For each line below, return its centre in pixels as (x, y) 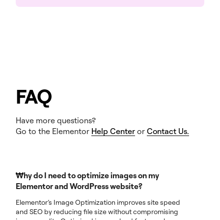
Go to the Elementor (54, 131)
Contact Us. (168, 131)
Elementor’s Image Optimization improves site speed (98, 202)
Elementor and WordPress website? (79, 186)
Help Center (113, 131)
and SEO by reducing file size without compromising (97, 212)
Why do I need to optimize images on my (87, 176)
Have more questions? (56, 121)
